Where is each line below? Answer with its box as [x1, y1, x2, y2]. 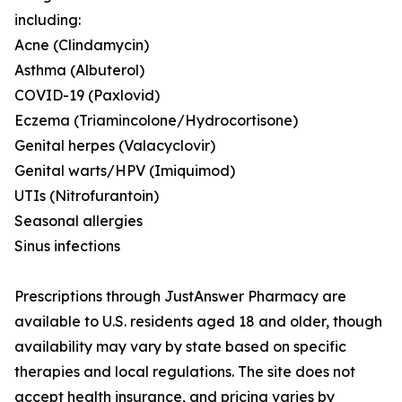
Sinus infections [14, 237, 120, 256]
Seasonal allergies [14, 212, 143, 231]
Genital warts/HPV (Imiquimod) [14, 162, 235, 180]
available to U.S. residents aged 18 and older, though [14, 312, 382, 331]
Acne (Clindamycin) [14, 36, 149, 55]
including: [14, 11, 81, 30]
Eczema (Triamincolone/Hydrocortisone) [14, 111, 298, 130]
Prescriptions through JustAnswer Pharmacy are [14, 287, 346, 306]
